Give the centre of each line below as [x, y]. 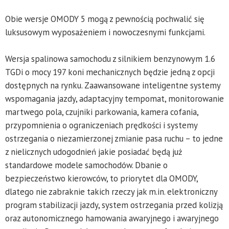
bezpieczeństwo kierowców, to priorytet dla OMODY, [101, 179]
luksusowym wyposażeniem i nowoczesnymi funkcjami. [105, 32]
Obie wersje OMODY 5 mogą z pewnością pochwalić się [105, 19]
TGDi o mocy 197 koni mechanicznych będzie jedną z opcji [110, 72]
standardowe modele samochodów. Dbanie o [86, 165]
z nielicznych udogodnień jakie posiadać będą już [94, 152]
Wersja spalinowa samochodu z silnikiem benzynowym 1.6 [110, 59]
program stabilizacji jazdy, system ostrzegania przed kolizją [114, 205]
